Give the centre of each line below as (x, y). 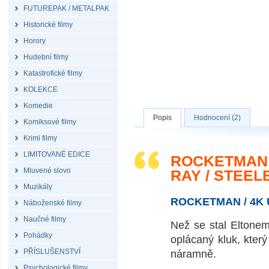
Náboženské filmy (53, 203)
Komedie (38, 106)
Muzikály (38, 187)
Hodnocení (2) (217, 118)
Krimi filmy (40, 138)
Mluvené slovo (47, 171)
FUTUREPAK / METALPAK (66, 8)
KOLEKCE (41, 89)
